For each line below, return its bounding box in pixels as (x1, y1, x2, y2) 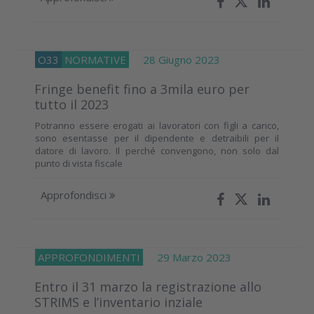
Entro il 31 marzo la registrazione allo (34, 278, 261, 295)
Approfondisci (41, 187, 109, 202)
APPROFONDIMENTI (38, 250, 140, 264)
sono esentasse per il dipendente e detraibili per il (35, 131, 279, 144)
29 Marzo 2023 (143, 250, 231, 264)
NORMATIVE (64, 52, 126, 67)
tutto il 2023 (34, 95, 109, 113)
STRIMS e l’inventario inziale (34, 293, 203, 310)
